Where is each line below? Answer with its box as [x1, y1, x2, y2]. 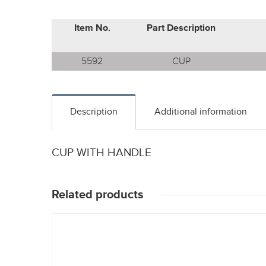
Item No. [74, 22, 110, 34]
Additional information [154, 106, 247, 118]
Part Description [147, 22, 216, 34]
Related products [52, 188, 144, 202]
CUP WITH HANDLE [52, 146, 151, 160]
